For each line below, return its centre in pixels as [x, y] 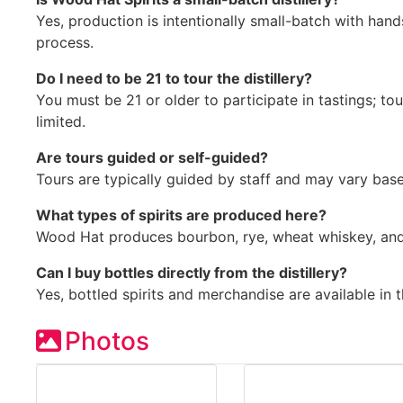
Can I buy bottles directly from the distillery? [192, 272]
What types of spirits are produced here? [181, 215]
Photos [107, 340]
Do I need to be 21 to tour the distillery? [174, 78]
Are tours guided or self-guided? [152, 157]
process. [65, 42]
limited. [61, 121]
